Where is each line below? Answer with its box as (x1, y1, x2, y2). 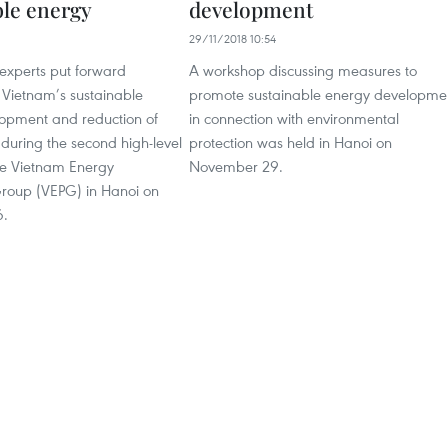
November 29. (189, 156, 283, 176)
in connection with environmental (189, 108, 399, 128)
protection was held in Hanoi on (189, 132, 392, 152)
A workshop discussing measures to (189, 60, 417, 80)
